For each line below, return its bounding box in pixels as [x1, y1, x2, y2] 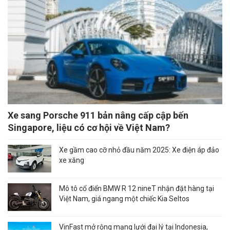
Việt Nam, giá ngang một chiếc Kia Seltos [59, 195, 189, 203]
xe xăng [59, 156, 84, 165]
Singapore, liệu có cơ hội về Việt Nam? [8, 122, 170, 133]
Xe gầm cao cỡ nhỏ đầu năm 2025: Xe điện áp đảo [59, 146, 219, 155]
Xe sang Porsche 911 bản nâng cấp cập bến [8, 110, 188, 121]
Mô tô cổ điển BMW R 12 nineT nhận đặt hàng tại [59, 184, 214, 193]
